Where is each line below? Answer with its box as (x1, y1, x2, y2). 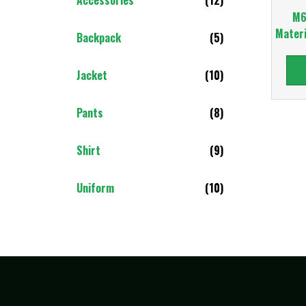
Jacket (76, 66, 107, 83)
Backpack (76, 29, 121, 46)
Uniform (76, 179, 114, 196)
